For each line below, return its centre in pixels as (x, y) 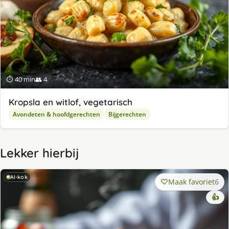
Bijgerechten (127, 114)
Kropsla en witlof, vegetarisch (71, 102)
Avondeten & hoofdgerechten (56, 114)
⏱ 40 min (21, 79)
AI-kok (19, 177)
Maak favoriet (191, 182)
